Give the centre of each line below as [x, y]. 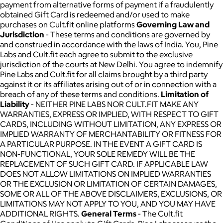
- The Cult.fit [160, 213]
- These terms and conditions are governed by [127, 34]
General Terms [109, 213]
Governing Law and [173, 24]
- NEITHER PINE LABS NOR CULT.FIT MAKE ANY [114, 104]
